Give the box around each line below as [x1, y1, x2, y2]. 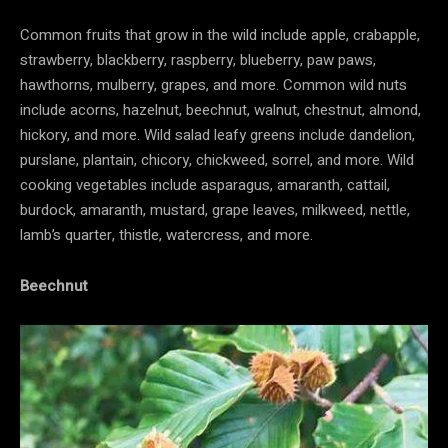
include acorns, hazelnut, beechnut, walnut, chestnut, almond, [20, 98, 421, 121]
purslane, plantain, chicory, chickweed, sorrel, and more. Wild [20, 148, 414, 171]
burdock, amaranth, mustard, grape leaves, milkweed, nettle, [20, 198, 410, 221]
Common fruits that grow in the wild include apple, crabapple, [20, 23, 420, 46]
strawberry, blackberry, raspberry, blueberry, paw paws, [20, 48, 376, 71]
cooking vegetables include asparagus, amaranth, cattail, [20, 173, 390, 196]
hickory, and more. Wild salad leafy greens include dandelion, [20, 123, 415, 146]
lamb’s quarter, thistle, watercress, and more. [20, 223, 313, 246]
